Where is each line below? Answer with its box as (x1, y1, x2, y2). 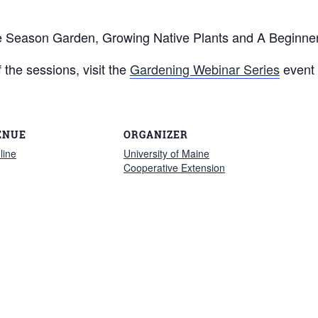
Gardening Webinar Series (130, 59, 280, 78)
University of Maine (124, 146, 209, 161)
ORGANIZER (124, 128, 188, 142)
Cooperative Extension (124, 160, 225, 175)
